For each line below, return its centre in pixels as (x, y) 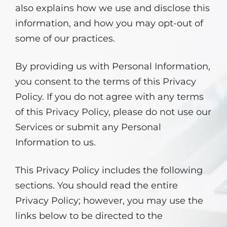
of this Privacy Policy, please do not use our (113, 112)
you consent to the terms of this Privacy (106, 82)
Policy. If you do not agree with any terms (109, 97)
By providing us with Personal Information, (113, 66)
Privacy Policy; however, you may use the (109, 201)
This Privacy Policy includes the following (109, 170)
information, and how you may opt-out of (109, 23)
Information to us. (55, 142)
